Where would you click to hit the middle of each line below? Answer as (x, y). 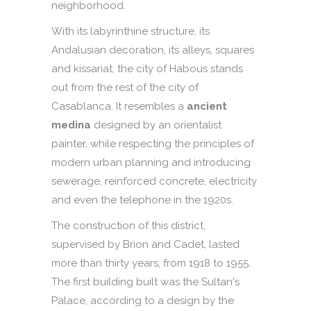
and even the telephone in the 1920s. (142, 200)
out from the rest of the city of (125, 88)
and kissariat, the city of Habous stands (147, 69)
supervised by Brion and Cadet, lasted (145, 245)
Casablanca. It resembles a (119, 107)
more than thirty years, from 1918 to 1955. (151, 263)
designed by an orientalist (156, 125)
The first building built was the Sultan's (145, 282)
